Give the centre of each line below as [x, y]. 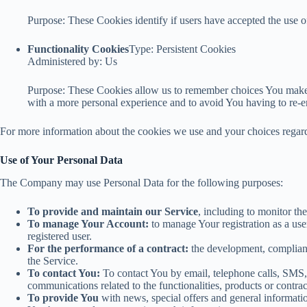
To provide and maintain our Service [113, 212]
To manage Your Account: [88, 224]
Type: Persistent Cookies [182, 49]
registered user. [60, 236]
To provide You [63, 298]
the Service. [53, 261]
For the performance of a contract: [108, 249]
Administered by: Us [72, 62]
